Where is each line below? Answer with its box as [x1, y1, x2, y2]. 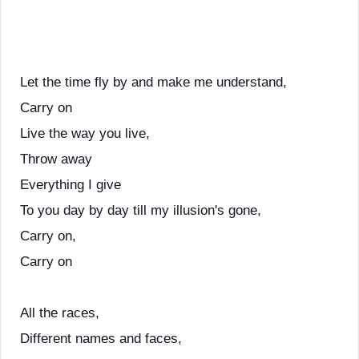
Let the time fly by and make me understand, [20, 75, 287, 90]
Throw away [20, 151, 92, 167]
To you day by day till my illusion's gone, [20, 203, 261, 218]
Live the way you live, [20, 126, 150, 141]
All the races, [20, 305, 99, 321]
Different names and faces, [20, 331, 182, 346]
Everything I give [20, 177, 121, 192]
